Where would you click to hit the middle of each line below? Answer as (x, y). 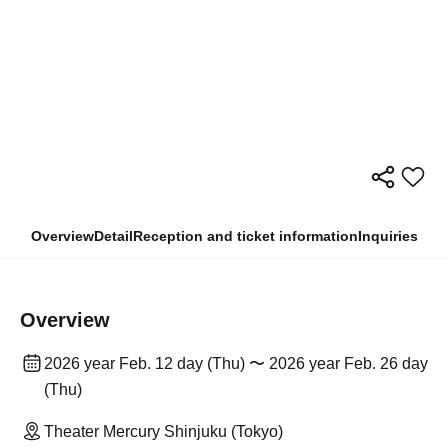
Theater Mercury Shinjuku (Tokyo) (163, 432)
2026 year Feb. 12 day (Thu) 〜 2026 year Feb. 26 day (236, 364)
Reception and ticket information (245, 236)
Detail (113, 236)
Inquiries (387, 236)
